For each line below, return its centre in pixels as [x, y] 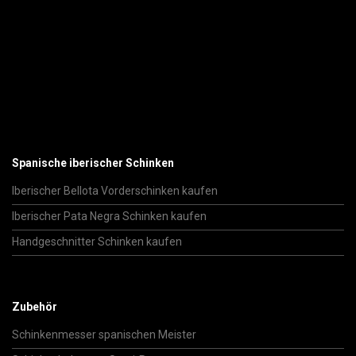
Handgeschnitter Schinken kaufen [97, 242]
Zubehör [35, 307]
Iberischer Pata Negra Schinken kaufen [109, 216]
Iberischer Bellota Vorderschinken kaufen [115, 191]
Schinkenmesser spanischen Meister [104, 335]
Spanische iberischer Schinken [93, 163]
